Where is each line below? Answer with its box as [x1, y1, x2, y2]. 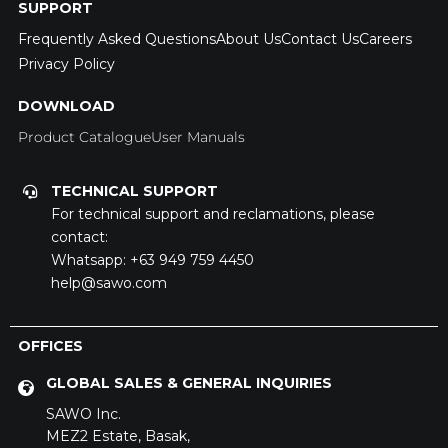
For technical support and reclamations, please [51, 205, 376, 224]
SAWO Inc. [45, 404, 121, 423]
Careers [358, 30, 412, 49]
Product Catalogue [17, 128, 151, 147]
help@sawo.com [51, 274, 168, 293]
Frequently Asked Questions [17, 30, 216, 49]
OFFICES [17, 336, 83, 355]
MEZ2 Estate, [45, 426, 145, 445]
